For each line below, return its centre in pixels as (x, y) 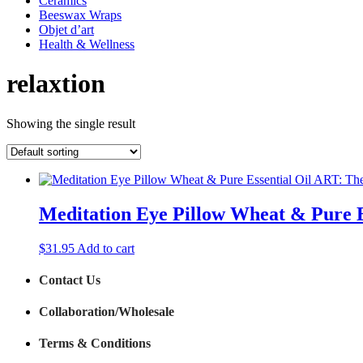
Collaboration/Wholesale (107, 312)
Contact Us (70, 280)
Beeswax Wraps (80, 15)
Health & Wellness (87, 44)
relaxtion (56, 84)
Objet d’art (66, 30)
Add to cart (106, 248)
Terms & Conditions (95, 344)
